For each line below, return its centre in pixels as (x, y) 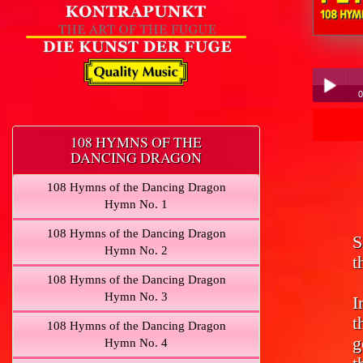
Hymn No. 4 (136, 343)
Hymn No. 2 (136, 251)
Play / (330, 128)
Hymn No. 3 (136, 297)
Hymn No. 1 (136, 205)
